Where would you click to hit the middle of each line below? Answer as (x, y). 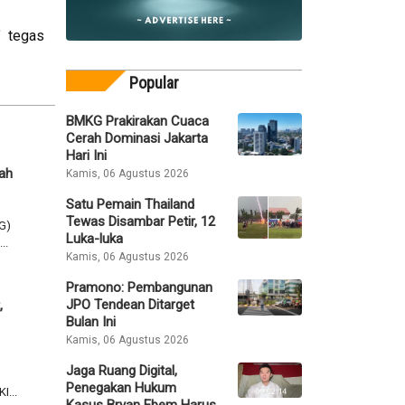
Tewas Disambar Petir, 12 (141, 221)
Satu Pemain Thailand (130, 204)
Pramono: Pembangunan (139, 287)
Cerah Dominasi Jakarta (137, 138)
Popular (154, 82)
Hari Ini (86, 155)
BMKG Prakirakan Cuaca (137, 121)
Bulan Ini (91, 321)
